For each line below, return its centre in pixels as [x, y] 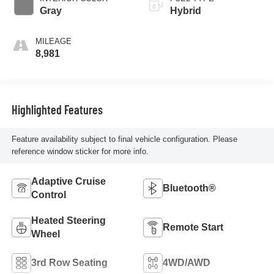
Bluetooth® [189, 188]
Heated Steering [68, 220]
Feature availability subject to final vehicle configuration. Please [124, 139]
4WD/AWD [187, 262]
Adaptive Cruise [68, 181]
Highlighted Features [57, 110]
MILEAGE [53, 41]
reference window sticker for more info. [80, 151]
